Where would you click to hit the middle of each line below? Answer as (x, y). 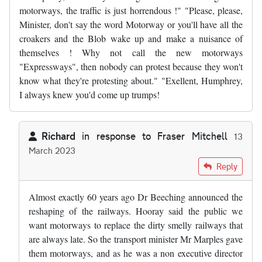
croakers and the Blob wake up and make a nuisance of (131, 38)
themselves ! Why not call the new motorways (131, 52)
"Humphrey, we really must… (124, 163)
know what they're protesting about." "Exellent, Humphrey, (131, 80)
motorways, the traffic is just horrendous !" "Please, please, (131, 10)
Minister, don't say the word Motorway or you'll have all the (131, 24)
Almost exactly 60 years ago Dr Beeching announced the (136, 196)
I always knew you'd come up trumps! (89, 94)
